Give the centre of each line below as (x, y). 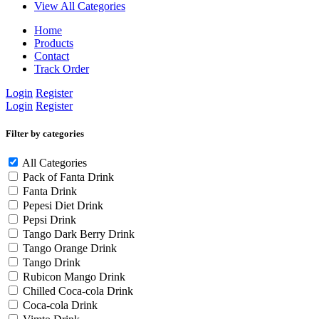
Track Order (62, 69)
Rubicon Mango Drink (74, 277)
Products (54, 43)
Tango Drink (52, 263)
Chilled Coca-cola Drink (78, 291)
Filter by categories (45, 134)
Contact (52, 56)
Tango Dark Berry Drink (79, 234)
